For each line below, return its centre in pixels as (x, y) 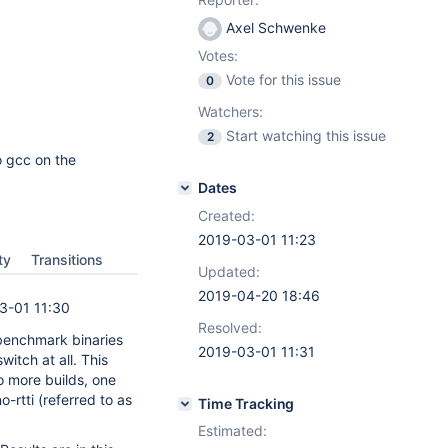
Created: (226, 215)
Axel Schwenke (274, 27)
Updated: (229, 271)
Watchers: (230, 111)
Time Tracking (246, 403)
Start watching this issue (306, 135)
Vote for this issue (283, 79)
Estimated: (232, 430)
